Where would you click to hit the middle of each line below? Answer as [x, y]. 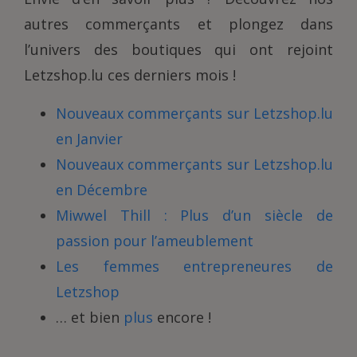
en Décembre [102, 190]
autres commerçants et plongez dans [178, 24]
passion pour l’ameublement [155, 241]
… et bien [90, 318]
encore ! [182, 318]
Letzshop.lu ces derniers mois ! [130, 75]
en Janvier [89, 139]
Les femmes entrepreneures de [194, 267]
